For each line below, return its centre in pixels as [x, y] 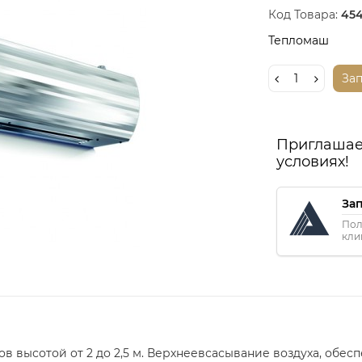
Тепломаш [298, 40]
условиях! [312, 161]
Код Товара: [303, 14]
